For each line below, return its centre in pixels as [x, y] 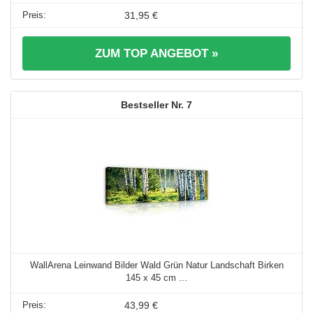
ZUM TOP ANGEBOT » [156, 54]
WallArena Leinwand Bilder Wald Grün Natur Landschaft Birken [156, 265]
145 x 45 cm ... [156, 278]
